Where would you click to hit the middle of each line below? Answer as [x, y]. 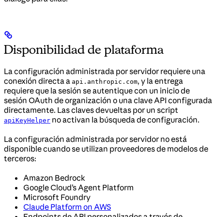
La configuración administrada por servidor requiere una [105, 71]
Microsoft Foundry [57, 197]
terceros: [20, 158]
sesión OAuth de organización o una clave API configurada [108, 100]
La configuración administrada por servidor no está [95, 139]
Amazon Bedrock [54, 178]
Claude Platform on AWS [67, 207]
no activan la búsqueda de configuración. [125, 119]
